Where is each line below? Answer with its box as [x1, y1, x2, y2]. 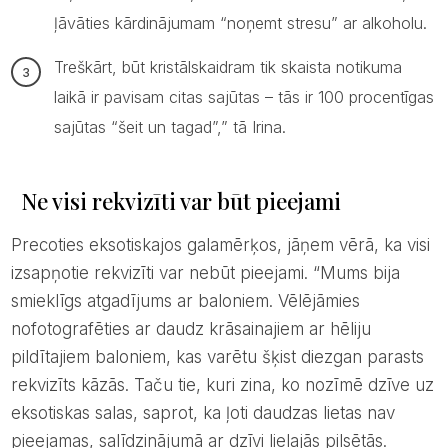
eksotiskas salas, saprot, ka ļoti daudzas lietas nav [10, 402, 395, 423]
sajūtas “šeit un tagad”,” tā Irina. [53, 116, 286, 137]
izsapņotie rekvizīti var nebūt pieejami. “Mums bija [10, 262, 400, 283]
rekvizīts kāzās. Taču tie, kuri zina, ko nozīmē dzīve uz [10, 374, 434, 395]
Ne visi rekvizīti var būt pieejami [20, 185, 341, 216]
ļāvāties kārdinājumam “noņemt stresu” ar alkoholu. [53, 12, 427, 33]
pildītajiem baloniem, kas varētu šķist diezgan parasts [10, 346, 424, 367]
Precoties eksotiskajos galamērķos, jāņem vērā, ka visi [10, 234, 22, 255]
